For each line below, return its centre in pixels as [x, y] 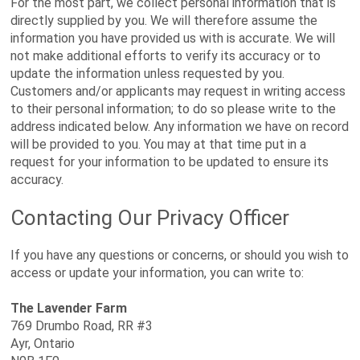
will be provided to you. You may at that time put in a [159, 144]
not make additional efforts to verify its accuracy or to [166, 56]
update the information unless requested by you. [148, 74]
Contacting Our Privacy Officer [150, 218]
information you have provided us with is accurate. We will [173, 38]
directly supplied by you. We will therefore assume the [164, 20]
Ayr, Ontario [43, 344]
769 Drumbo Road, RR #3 [82, 326]
